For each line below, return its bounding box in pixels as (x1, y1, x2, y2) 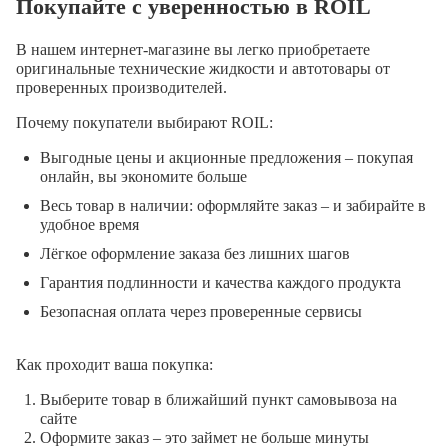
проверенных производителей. (16, 78, 227, 96)
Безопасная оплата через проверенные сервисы (40, 302, 362, 320)
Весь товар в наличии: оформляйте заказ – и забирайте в (40, 196, 426, 214)
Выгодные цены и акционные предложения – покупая (40, 148, 413, 166)
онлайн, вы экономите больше (40, 167, 247, 185)
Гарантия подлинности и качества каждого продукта (40, 273, 401, 291)
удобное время (40, 215, 139, 233)
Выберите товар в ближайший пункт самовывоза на (40, 390, 397, 408)
